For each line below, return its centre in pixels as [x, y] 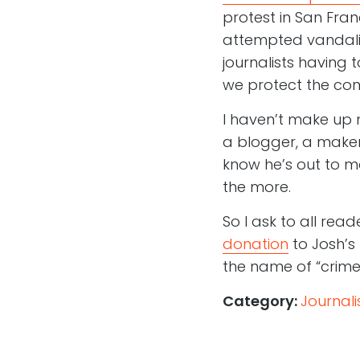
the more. [256, 187]
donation [255, 244]
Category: [260, 301]
